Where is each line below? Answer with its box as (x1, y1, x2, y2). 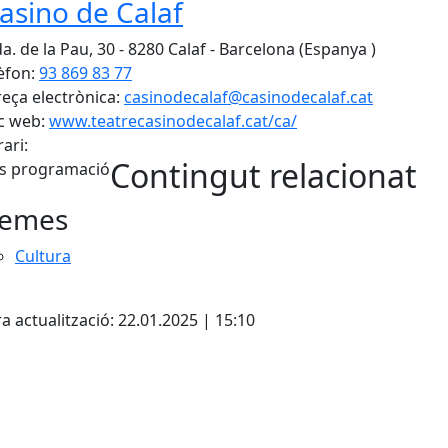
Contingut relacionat (110, 154, 417, 197)
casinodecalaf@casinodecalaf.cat (124, 86, 373, 108)
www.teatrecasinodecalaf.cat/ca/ (49, 110, 297, 132)
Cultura (15, 245, 71, 267)
